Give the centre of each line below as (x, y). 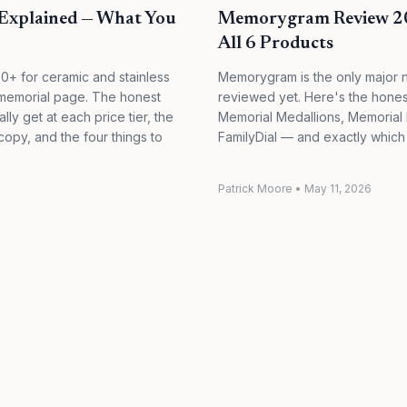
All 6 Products (276, 44)
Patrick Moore (255, 189)
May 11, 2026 (338, 189)
